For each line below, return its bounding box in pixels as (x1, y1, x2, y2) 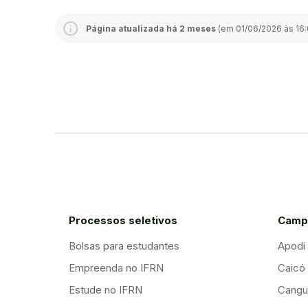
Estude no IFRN (69, 283, 142, 297)
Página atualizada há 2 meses (86, 23, 216, 34)
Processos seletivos (69, 214, 177, 228)
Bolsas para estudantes (69, 239, 179, 253)
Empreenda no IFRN (69, 261, 164, 275)
